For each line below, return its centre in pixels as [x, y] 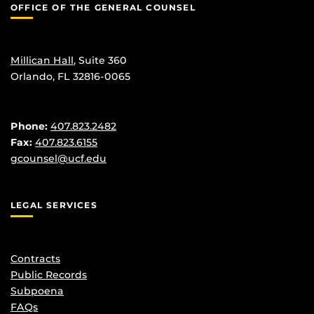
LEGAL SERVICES [54, 205]
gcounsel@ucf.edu [59, 159]
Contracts [35, 258]
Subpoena [37, 291]
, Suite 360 [100, 61]
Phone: [30, 127]
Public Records [49, 274]
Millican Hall [42, 61]
